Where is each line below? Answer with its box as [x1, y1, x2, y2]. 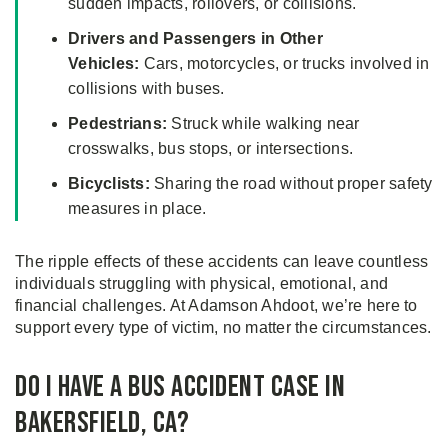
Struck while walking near [167, 115, 360, 133]
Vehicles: [68, 55, 140, 73]
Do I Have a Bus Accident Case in [15, 369, 345, 406]
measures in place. [68, 200, 207, 218]
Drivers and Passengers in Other [68, 30, 323, 48]
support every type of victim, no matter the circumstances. [15, 319, 432, 337]
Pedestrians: [68, 115, 167, 133]
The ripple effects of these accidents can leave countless [15, 253, 429, 271]
